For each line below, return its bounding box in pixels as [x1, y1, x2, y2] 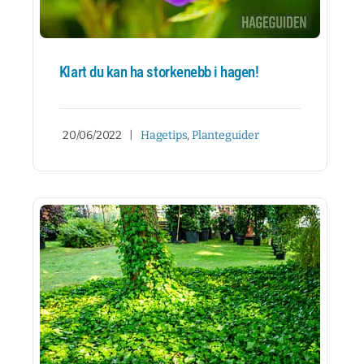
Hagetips [140, 128, 188, 142]
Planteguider [192, 128, 259, 142]
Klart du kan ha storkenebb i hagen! [58, 63, 259, 82]
